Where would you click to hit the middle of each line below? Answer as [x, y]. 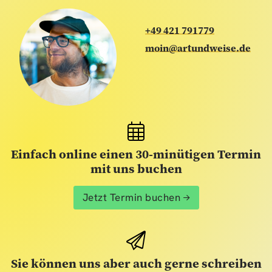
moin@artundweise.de [198, 48]
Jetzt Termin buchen [131, 198]
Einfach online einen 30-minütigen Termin [136, 155]
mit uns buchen [136, 169]
